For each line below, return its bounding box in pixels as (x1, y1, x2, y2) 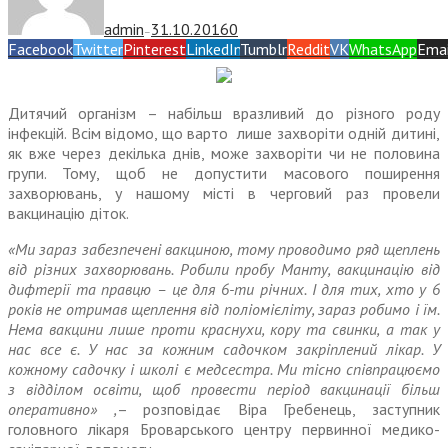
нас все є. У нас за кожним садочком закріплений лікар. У (8, 339, 440, 360)
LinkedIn (186, 39, 240, 60)
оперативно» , (8, 399, 117, 420)
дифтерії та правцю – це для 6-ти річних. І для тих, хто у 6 (8, 279, 440, 300)
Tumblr (240, 39, 287, 60)
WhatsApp (349, 39, 417, 60)
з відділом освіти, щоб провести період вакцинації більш (8, 379, 440, 400)
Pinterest (123, 39, 186, 60)
